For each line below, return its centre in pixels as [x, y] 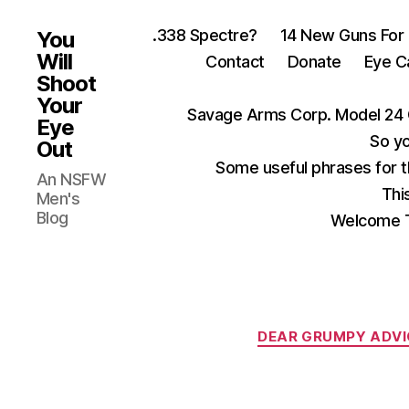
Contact [235, 62]
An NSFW [72, 179]
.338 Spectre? [205, 35]
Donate [314, 62]
